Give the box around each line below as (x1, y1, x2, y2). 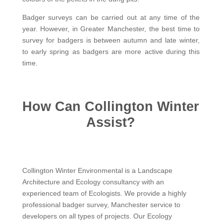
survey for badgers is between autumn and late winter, (22, 36, 200, 44)
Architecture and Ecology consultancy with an (22, 177, 164, 186)
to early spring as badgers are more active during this (22, 47, 200, 55)
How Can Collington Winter (22, 99, 200, 114)
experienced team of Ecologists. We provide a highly (22, 189, 186, 197)
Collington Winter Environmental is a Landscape (22, 166, 172, 174)
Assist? (86, 114, 136, 130)
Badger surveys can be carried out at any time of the (22, 13, 200, 21)
